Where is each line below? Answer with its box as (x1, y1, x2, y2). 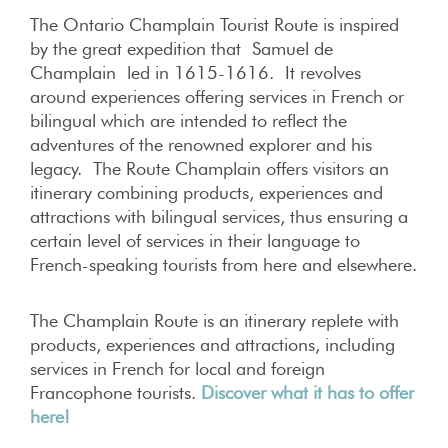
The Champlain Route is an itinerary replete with (30, 310, 399, 331)
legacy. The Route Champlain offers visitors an (30, 158, 389, 179)
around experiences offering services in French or (30, 86, 404, 107)
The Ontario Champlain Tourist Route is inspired (30, 14, 399, 35)
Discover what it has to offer (201, 382, 414, 403)
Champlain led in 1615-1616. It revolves (30, 62, 361, 83)
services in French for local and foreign (30, 358, 325, 379)
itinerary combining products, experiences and (30, 182, 383, 203)
